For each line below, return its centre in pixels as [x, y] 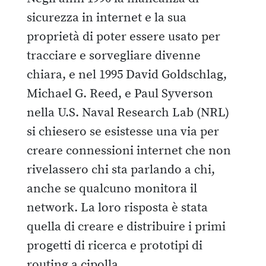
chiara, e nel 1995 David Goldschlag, [127, 75]
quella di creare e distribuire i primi [126, 227]
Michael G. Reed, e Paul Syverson [120, 94]
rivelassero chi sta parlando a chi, [121, 170]
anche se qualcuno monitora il [112, 189]
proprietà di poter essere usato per [123, 37]
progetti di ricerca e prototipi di [115, 246]
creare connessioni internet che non [129, 151]
